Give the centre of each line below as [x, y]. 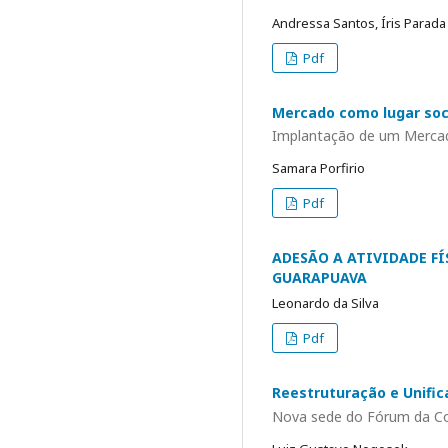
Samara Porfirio [318, 168]
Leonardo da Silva [325, 303]
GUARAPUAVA [319, 277]
